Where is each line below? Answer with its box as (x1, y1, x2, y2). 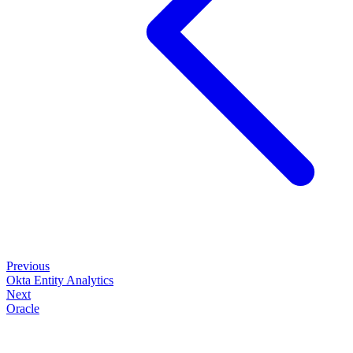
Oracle (6, 302, 39, 315)
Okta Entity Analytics (6, 273, 113, 287)
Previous (6, 259, 50, 273)
